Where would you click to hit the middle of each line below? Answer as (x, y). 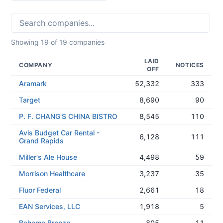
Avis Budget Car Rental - (59, 133)
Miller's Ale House (48, 157)
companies (86, 42)
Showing (26, 42)
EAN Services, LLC (50, 206)
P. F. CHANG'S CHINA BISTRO (68, 116)
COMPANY (36, 65)
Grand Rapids (41, 141)
